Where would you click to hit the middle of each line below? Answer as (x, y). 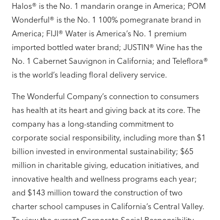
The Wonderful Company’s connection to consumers (105, 96)
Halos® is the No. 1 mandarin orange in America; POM (109, 6)
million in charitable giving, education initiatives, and (105, 165)
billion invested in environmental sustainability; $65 (103, 151)
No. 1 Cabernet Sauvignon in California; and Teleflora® (110, 61)
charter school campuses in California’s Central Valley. (108, 206)
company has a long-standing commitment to (93, 124)
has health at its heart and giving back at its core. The (106, 110)
